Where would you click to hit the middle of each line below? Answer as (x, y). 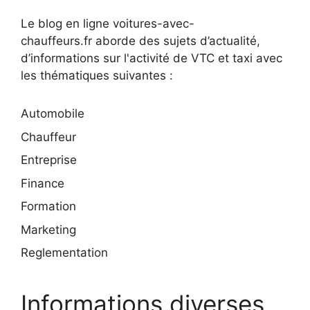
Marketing (48, 229)
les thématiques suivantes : (97, 75)
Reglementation (64, 253)
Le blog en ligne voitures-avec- (108, 24)
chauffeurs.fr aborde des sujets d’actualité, (140, 41)
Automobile (53, 113)
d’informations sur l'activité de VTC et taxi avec (152, 58)
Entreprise (49, 160)
